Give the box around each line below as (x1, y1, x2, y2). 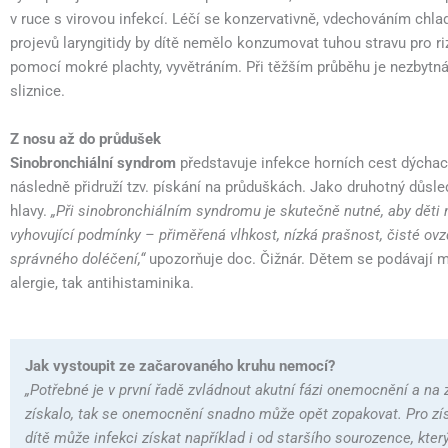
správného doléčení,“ (10, 249, 149, 268)
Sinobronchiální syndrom (10, 153, 176, 172)
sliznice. (10, 81, 65, 100)
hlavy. (10, 201, 51, 220)
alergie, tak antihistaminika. (10, 273, 194, 292)
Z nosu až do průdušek (10, 129, 161, 148)
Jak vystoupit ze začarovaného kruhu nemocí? (25, 356, 335, 375)
